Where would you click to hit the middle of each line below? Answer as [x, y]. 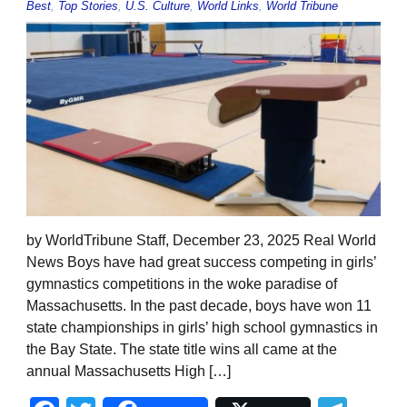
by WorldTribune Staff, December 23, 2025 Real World [201, 241]
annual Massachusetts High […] [129, 372]
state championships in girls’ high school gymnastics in [202, 328]
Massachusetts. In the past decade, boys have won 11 [199, 306]
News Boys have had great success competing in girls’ [201, 263]
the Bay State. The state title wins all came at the [182, 350]
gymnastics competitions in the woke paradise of [182, 284]
